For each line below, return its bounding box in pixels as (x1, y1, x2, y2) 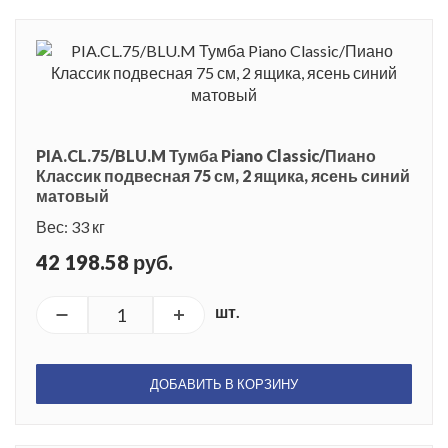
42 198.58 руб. (36, 249, 173, 274)
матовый (36, 185, 109, 205)
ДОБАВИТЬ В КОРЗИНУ (150, 375, 298, 392)
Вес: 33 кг (36, 216, 105, 236)
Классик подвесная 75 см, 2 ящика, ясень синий (36, 165, 410, 185)
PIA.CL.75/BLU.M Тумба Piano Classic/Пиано (36, 145, 376, 165)
